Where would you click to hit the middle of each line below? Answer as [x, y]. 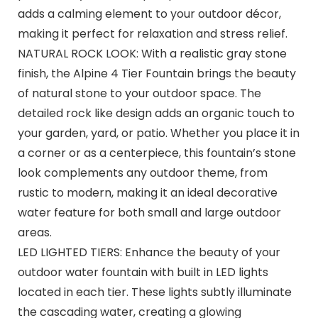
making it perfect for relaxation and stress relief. [152, 33]
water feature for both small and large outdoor [149, 212]
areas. [34, 232]
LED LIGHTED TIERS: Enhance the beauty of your [149, 252]
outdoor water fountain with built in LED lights [143, 272]
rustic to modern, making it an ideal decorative [147, 192]
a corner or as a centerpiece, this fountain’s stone [157, 153]
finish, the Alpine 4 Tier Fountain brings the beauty [157, 73]
